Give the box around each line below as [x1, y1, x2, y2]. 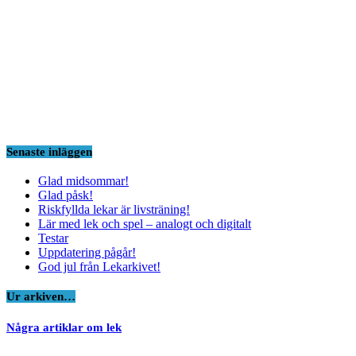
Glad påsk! [38, 188, 93, 203]
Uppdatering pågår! [38, 246, 136, 260]
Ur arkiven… [6, 290, 75, 304]
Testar [38, 231, 68, 246]
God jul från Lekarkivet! [38, 260, 161, 274]
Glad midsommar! [38, 174, 129, 188]
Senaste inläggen [6, 145, 92, 159]
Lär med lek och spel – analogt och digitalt [38, 217, 251, 231]
